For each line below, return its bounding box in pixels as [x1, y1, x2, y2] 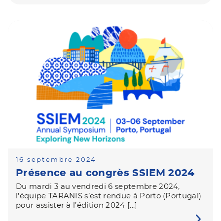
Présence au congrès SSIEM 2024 [16, 168, 195, 178]
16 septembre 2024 [16, 157, 97, 163]
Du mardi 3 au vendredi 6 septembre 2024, [16, 183, 180, 190]
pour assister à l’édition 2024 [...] [16, 202, 138, 209]
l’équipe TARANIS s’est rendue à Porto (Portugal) [16, 192, 202, 200]
